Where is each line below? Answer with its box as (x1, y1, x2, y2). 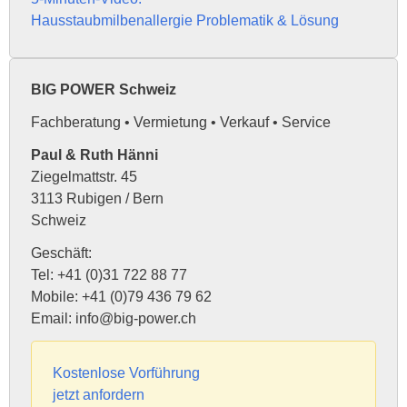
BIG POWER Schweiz (30, 82, 176, 98)
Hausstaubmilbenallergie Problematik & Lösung (30, 12, 339, 28)
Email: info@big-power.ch (30, 311, 196, 327)
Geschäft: (30, 245, 92, 262)
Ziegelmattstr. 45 (30, 169, 137, 185)
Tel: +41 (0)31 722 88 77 (30, 267, 187, 283)
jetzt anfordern (52, 387, 144, 403)
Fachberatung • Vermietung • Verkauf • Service (30, 114, 331, 131)
